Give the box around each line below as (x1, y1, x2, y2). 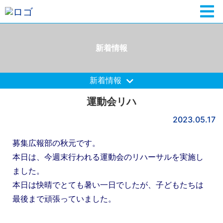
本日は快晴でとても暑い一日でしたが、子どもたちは (12, 179, 204, 190)
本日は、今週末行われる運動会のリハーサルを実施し (12, 151, 204, 162)
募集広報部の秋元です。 (12, 137, 100, 148)
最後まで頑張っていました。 (12, 193, 116, 204)
